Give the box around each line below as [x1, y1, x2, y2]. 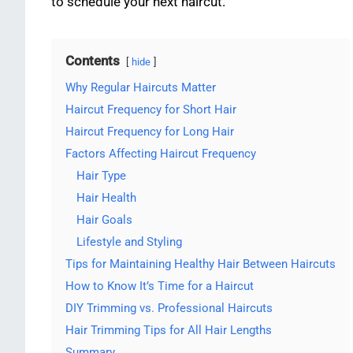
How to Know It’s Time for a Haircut [65, 279, 254, 294]
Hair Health [76, 191, 136, 206]
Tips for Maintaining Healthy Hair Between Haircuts [65, 257, 336, 272]
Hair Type [76, 169, 126, 184]
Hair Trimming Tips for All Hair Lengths [65, 323, 272, 338]
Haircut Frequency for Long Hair [65, 124, 234, 139]
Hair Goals [76, 213, 132, 228]
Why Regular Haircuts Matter [65, 80, 216, 95]
